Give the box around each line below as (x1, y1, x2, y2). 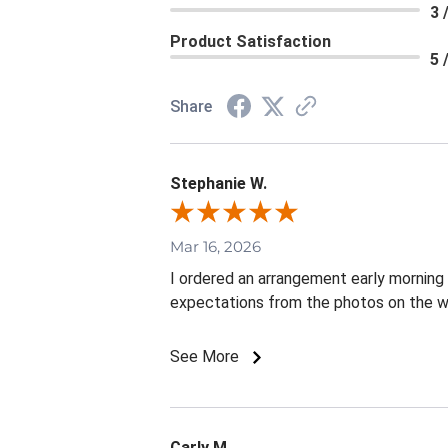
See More (170, 347, 243, 367)
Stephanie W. (170, 174, 267, 194)
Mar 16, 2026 (170, 237, 261, 257)
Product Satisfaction (170, 32, 331, 52)
